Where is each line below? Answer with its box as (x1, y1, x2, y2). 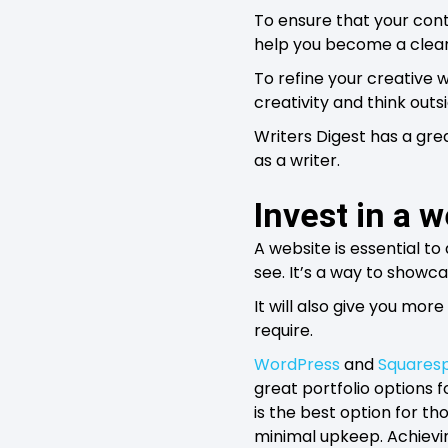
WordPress (254, 352, 340, 376)
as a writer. (254, 148, 340, 172)
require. (254, 318, 313, 342)
